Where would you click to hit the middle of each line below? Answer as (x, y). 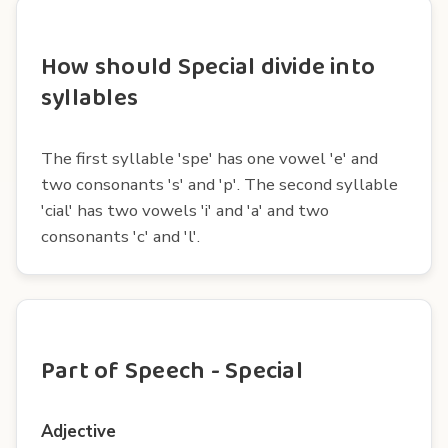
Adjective (78, 431)
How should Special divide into (208, 67)
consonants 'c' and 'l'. (120, 236)
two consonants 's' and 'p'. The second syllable (219, 184)
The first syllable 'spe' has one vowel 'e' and (209, 158)
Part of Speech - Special (172, 371)
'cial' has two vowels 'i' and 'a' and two (185, 210)
